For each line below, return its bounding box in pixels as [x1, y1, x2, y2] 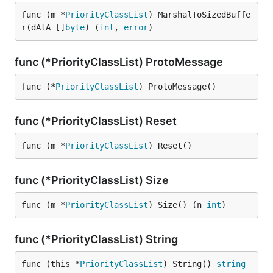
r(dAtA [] [21, 23, 65, 32]
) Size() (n [148, 200, 207, 210]
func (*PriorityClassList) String [15, 233, 180, 246]
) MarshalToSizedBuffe [148, 10, 250, 19]
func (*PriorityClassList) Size [15, 174, 171, 186]
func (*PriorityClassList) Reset [15, 115, 179, 127]
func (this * [21, 259, 80, 269]
